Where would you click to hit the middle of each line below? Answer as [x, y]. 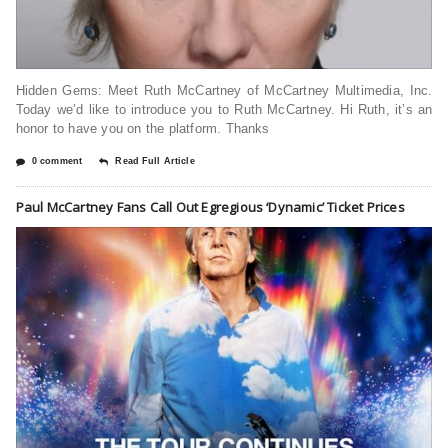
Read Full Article [155, 160]
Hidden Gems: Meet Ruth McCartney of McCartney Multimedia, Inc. [224, 90]
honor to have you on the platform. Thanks [142, 128]
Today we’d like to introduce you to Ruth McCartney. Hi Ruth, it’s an [224, 109]
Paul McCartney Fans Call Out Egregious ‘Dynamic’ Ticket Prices [210, 206]
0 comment [57, 160]
